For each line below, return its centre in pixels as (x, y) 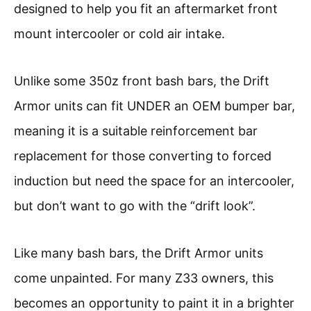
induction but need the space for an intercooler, (154, 180)
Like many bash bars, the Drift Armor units (138, 253)
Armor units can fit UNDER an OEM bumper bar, (154, 106)
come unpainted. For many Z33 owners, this (144, 278)
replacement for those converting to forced (143, 155)
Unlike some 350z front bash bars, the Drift (142, 81)
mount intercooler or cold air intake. (119, 33)
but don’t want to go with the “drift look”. (135, 205)
